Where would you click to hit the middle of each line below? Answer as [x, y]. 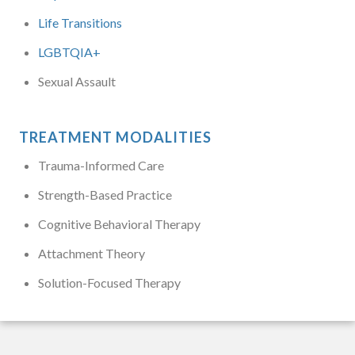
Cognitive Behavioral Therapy [119, 223]
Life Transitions [80, 22]
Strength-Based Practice [105, 194]
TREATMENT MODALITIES [115, 137]
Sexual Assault [77, 81]
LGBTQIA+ [69, 52]
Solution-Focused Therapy [109, 282]
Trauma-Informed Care [101, 165]
